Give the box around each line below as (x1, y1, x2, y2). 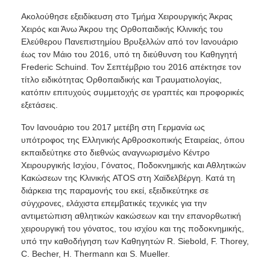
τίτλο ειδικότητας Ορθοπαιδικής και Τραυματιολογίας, (20, 75, 222, 85)
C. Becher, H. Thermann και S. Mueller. (20, 249, 170, 259)
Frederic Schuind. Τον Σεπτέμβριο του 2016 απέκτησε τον (20, 62, 241, 72)
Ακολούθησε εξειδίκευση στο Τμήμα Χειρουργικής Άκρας (20, 11, 233, 22)
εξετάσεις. (20, 100, 58, 110)
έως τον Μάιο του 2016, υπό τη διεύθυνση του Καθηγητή (20, 49, 237, 60)
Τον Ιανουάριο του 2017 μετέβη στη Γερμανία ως (20, 122, 205, 133)
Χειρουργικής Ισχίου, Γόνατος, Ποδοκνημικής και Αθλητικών (20, 160, 246, 171)
